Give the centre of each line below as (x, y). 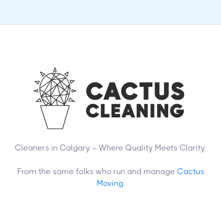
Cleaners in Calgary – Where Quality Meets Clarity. (110, 148)
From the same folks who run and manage (97, 172)
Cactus (190, 172)
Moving (110, 184)
